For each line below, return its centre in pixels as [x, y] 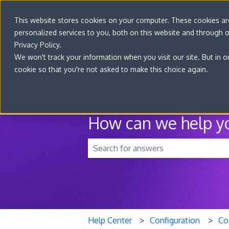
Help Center [110, 220]
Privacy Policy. [38, 45]
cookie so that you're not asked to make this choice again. [111, 69]
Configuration [175, 220]
